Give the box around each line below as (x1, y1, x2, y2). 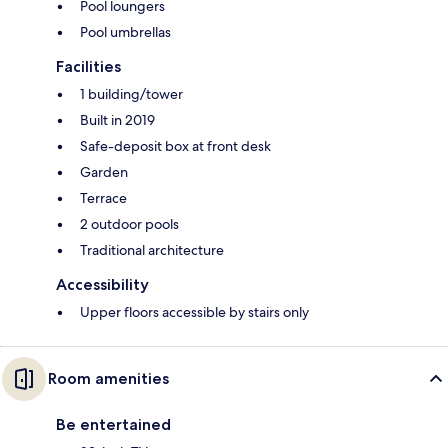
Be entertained (56, 415, 171, 435)
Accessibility (56, 275, 149, 295)
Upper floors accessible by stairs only (80, 303, 309, 322)
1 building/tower (80, 85, 183, 104)
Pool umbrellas (80, 23, 171, 42)
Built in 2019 (80, 111, 155, 130)
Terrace (80, 189, 127, 208)
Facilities (56, 57, 121, 77)
